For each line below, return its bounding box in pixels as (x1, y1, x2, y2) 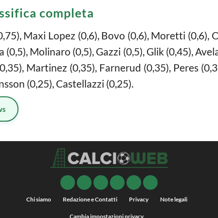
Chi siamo (26, 196, 51, 203)
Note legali (160, 196, 187, 203)
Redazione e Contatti (62, 196, 117, 203)
